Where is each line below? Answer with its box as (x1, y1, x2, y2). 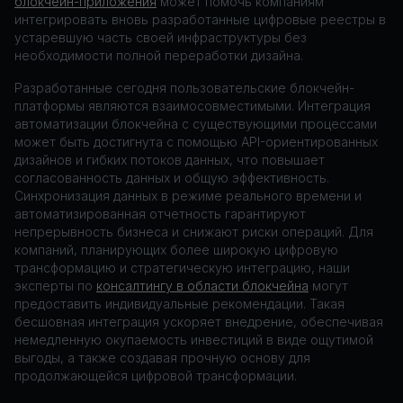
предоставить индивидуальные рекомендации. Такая (14, 296, 345, 311)
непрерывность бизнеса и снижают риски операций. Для (14, 224, 373, 239)
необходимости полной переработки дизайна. (14, 48, 303, 63)
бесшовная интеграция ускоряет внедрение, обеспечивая (14, 314, 383, 329)
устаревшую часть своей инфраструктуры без (14, 30, 307, 45)
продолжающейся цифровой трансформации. (14, 368, 297, 383)
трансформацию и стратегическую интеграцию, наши (14, 260, 350, 275)
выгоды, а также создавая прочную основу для (14, 350, 310, 365)
